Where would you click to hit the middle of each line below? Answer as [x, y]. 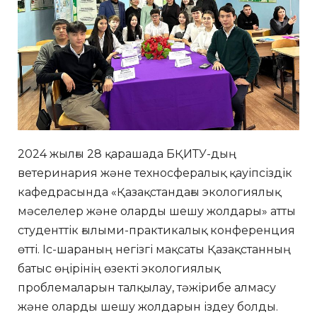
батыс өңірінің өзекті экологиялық [119, 268]
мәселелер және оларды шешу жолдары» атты [157, 211]
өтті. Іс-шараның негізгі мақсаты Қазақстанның [154, 249]
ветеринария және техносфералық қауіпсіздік [155, 173]
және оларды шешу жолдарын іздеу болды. [148, 306]
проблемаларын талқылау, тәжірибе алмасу [147, 287]
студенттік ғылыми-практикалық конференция [156, 230]
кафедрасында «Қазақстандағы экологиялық [149, 192]
